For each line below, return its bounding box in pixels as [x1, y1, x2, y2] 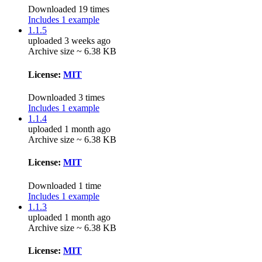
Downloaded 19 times [28, 4, 109, 15]
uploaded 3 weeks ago [28, 36, 111, 46]
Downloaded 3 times [28, 92, 105, 102]
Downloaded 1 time [28, 180, 101, 191]
